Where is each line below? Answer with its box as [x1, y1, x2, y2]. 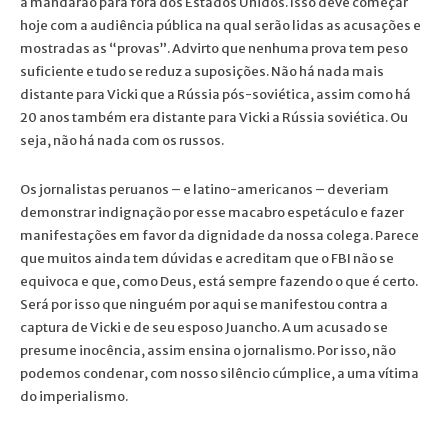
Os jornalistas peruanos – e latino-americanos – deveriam [20, 180, 389, 198]
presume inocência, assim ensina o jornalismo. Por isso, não [20, 341, 396, 359]
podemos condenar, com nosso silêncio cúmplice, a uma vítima [20, 364, 419, 382]
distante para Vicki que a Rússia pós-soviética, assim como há [20, 85, 411, 103]
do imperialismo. [20, 387, 128, 405]
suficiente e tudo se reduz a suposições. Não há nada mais [20, 62, 384, 80]
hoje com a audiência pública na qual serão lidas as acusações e [20, 16, 421, 34]
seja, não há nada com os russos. [20, 131, 224, 149]
